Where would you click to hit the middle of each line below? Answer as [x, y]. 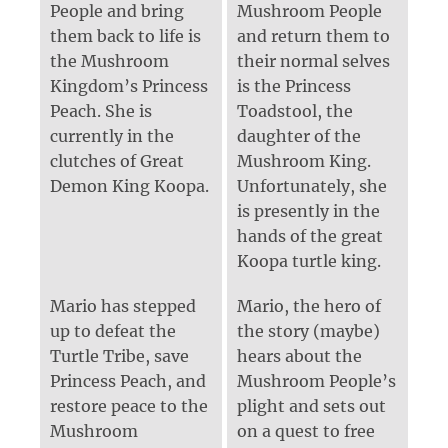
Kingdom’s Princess [129, 85]
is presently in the [308, 210]
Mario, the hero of [309, 305]
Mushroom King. [304, 160]
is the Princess [294, 85]
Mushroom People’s [316, 380]
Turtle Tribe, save [119, 355]
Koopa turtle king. [309, 260]
